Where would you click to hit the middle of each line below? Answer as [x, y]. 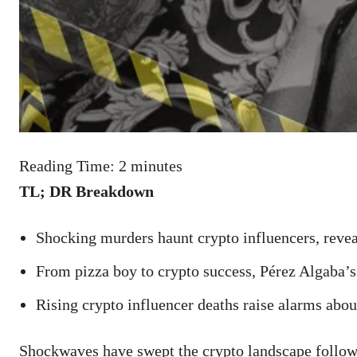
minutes [157, 166]
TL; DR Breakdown [86, 192]
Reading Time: [69, 166]
